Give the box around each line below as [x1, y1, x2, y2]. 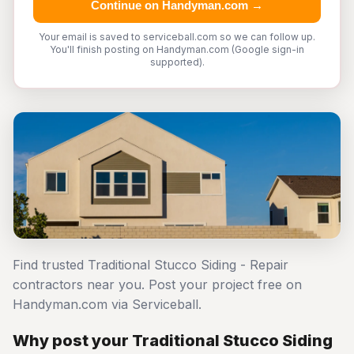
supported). [149, 56, 205, 68]
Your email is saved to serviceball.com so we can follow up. [39, 31, 315, 43]
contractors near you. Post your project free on [13, 277, 302, 292]
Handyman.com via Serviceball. [13, 296, 201, 312]
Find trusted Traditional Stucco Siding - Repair [13, 257, 288, 273]
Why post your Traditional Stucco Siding [13, 331, 333, 350]
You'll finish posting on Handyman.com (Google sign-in [50, 43, 304, 55]
